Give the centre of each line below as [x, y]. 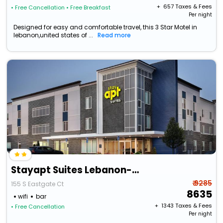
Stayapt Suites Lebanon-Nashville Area [136, 170]
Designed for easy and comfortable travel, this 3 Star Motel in [106, 27]
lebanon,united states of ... [54, 35]
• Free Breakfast [89, 8]
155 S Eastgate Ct [38, 184]
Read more [114, 35]
